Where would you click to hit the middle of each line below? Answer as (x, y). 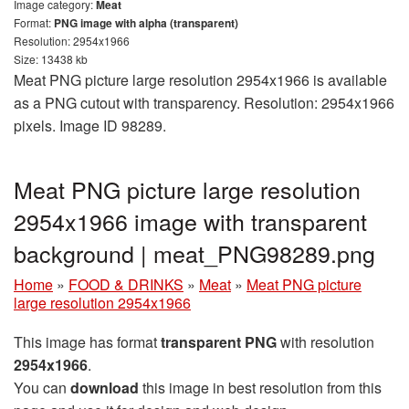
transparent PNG (219, 342)
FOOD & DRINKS (126, 285)
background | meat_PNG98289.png (194, 253)
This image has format (87, 342)
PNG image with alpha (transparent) (146, 23)
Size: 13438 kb (51, 59)
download (105, 388)
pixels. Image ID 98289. (90, 126)
